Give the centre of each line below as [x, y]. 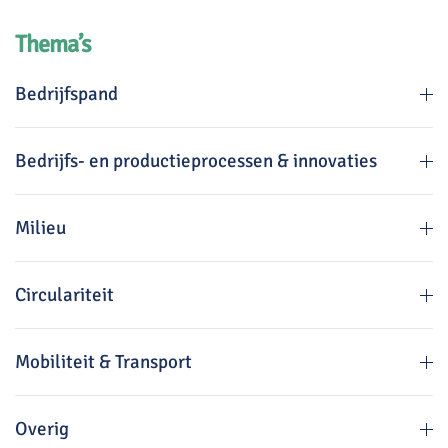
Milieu [40, 228]
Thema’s [53, 44]
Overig [42, 429]
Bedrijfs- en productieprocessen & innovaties [196, 161]
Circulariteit [64, 295]
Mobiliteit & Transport [103, 362]
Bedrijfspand [66, 94]
